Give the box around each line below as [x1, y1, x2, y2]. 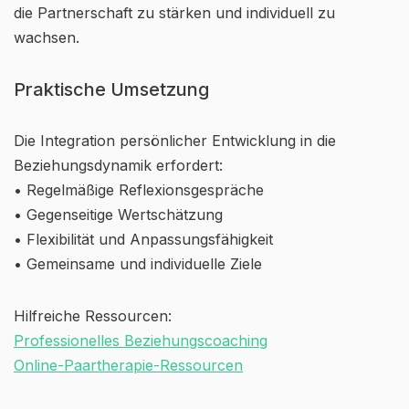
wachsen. [14, 28, 79, 47]
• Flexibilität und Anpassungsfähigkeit [14, 230, 273, 248]
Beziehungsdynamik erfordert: [14, 156, 223, 174]
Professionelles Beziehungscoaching [14, 331, 267, 350]
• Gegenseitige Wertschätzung [14, 205, 223, 224]
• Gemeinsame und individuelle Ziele [14, 255, 262, 273]
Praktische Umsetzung [14, 79, 209, 100]
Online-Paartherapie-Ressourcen [14, 356, 243, 374]
